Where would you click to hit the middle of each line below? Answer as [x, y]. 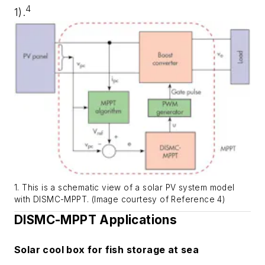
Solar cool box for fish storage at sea [107, 249]
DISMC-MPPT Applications [96, 220]
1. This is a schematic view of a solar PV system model [125, 188]
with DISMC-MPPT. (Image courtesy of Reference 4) [120, 200]
